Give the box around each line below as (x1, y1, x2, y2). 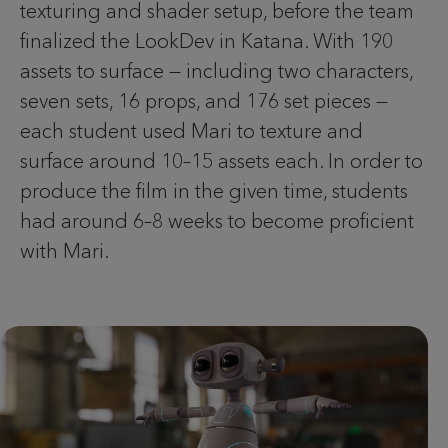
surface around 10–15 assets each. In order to (20, 149, 423, 174)
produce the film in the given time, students (20, 179, 408, 204)
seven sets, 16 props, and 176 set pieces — (20, 89, 388, 114)
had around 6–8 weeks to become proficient (20, 209, 414, 234)
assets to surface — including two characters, (20, 59, 413, 84)
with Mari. (20, 239, 109, 264)
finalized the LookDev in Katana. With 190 (20, 29, 393, 54)
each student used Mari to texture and (20, 119, 363, 144)
